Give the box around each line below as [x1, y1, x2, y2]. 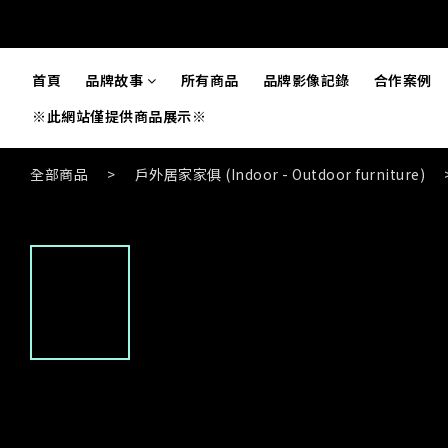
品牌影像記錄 [262, 70, 350, 90]
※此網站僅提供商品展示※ [32, 106, 206, 126]
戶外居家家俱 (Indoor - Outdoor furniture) [134, 164, 425, 184]
